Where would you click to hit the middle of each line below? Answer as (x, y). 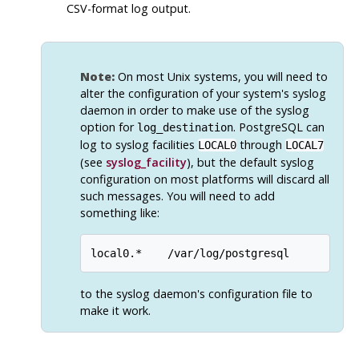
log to (97, 144)
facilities (173, 144)
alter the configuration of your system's (186, 93)
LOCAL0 (217, 145)
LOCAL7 (304, 145)
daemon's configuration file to (231, 294)
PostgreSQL (270, 127)
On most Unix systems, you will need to (221, 76)
